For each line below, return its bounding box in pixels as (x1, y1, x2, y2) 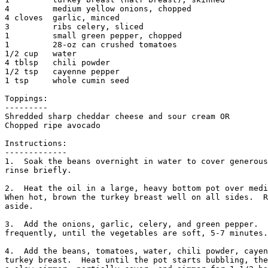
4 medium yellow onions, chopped (5, 4, 191, 14)
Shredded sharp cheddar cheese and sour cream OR (5, 112, 230, 121)
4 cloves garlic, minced (5, 13, 120, 23)
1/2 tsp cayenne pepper (5, 67, 120, 77)
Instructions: (5, 139, 67, 148)
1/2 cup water (5, 49, 77, 59)
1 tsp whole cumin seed (5, 76, 129, 86)
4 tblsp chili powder (5, 58, 110, 68)
